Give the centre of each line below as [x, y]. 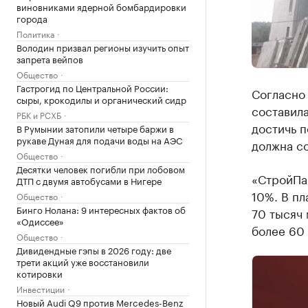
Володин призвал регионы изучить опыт [103, 47]
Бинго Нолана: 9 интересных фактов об [101, 209]
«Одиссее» [40, 221]
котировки [40, 273]
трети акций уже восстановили [83, 261]
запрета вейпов [50, 58]
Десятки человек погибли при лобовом [101, 168]
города [32, 18]
